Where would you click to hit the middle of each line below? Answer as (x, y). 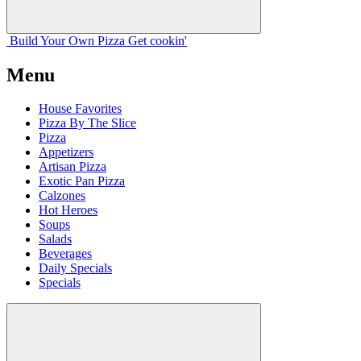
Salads (55, 239)
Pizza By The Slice (87, 123)
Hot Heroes (68, 210)
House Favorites (80, 109)
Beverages (65, 254)
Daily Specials (75, 268)
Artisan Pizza (73, 167)
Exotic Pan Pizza (82, 181)
